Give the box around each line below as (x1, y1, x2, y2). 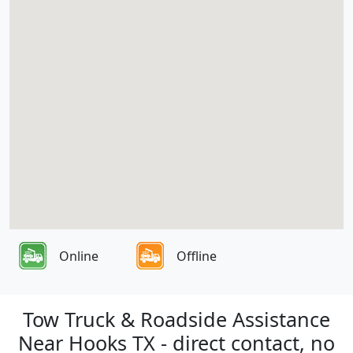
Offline (176, 247, 217, 265)
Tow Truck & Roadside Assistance (23, 306, 330, 333)
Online (59, 247, 98, 265)
